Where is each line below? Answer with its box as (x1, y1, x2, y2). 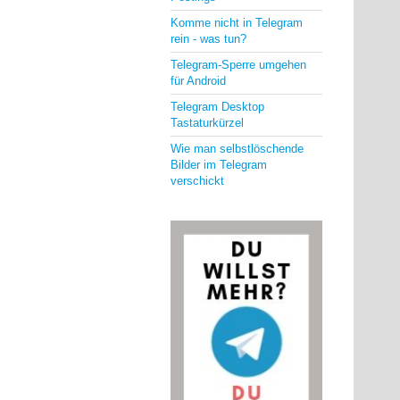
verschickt (171, 174, 224, 187)
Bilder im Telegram (171, 158, 267, 171)
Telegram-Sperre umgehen (171, 58, 306, 71)
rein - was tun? (171, 32, 246, 46)
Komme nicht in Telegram (171, 16, 303, 29)
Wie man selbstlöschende (171, 142, 304, 155)
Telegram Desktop (171, 100, 264, 113)
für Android (171, 74, 226, 87)
